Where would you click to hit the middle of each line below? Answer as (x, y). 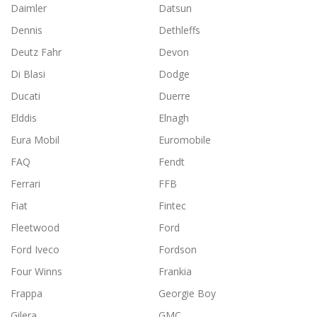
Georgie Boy (187, 294)
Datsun (175, 8)
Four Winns (36, 272)
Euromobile (185, 140)
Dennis (27, 30)
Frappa (27, 294)
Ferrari (25, 184)
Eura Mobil (35, 140)
